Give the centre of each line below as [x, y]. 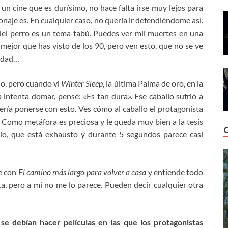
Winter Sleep [81, 83]
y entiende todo [175, 172]
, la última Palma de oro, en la [153, 83]
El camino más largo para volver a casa [82, 172]
